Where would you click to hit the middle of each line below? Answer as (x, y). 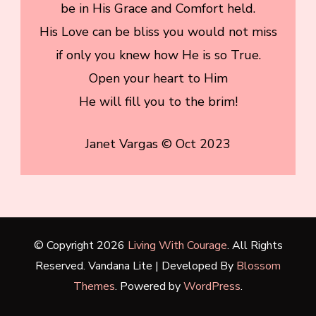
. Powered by (149, 286)
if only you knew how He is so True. (158, 55)
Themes (94, 286)
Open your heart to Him (158, 78)
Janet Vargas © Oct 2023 (158, 144)
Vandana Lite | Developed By (162, 266)
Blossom (259, 266)
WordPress (212, 286)
